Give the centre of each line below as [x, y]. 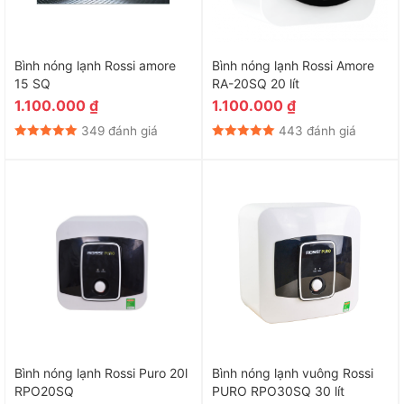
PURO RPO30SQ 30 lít [278, 391]
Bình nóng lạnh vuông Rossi [292, 373]
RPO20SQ [44, 391]
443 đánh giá [317, 130]
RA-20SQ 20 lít [255, 83]
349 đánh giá [119, 130]
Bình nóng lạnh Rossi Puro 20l [101, 373]
